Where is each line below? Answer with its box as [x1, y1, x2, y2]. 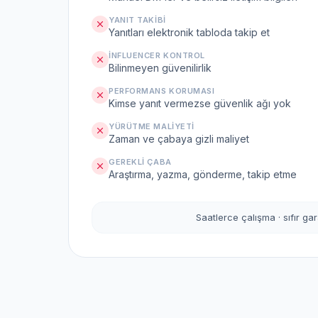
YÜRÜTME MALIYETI [109, 121, 194, 131]
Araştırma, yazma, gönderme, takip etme [109, 168, 297, 180]
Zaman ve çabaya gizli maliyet [109, 133, 249, 145]
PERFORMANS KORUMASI [109, 86, 215, 96]
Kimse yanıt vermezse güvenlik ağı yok [109, 97, 291, 109]
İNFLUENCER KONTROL [109, 50, 205, 60]
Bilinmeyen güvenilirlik [109, 62, 212, 74]
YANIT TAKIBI [109, 15, 166, 25]
